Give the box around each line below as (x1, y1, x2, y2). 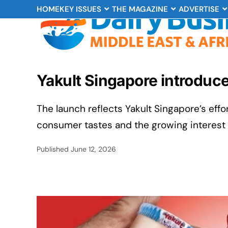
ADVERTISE (179, 4, 219, 14)
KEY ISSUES (60, 4, 101, 14)
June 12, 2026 (71, 145, 116, 154)
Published (37, 145, 71, 154)
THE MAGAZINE (112, 4, 168, 14)
